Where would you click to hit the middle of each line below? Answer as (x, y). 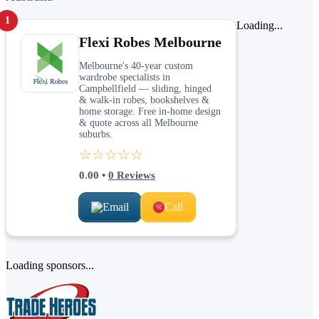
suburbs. (96, 134)
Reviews (135, 175)
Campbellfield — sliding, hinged (145, 88)
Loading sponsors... (50, 265)
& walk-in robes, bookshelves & (144, 100)
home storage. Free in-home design (150, 111)
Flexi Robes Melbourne (150, 42)
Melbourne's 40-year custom (136, 66)
